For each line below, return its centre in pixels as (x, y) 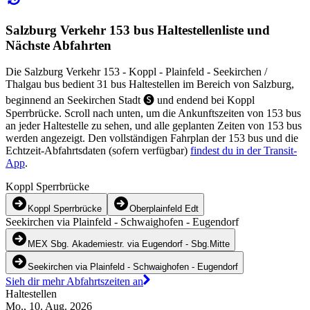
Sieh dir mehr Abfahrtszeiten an (74, 282)
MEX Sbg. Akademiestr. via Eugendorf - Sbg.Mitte (129, 244)
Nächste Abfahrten (58, 45)
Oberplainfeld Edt (164, 209)
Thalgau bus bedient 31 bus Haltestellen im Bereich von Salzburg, (150, 84)
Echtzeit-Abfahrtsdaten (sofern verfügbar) (98, 151)
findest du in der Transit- (244, 151)
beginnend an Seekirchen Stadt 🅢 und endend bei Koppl (130, 100)
